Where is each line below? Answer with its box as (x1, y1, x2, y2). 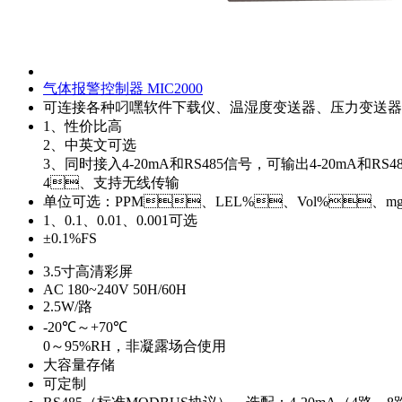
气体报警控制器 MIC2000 (43, 80, 203, 96)
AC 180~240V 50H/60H (43, 281, 187, 297)
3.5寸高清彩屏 (43, 263, 133, 279)
